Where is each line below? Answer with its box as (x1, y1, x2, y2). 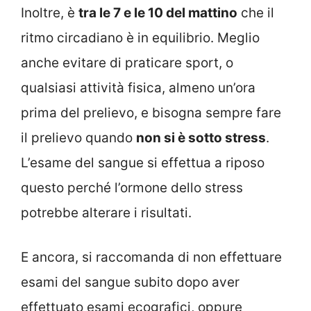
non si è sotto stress (136, 129, 266, 146)
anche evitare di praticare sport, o (21, 54, 233, 71)
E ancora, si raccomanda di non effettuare (21, 249, 282, 266)
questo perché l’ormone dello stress (21, 179, 243, 196)
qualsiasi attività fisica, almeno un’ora (21, 79, 255, 96)
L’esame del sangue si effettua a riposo (21, 154, 264, 171)
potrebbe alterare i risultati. (21, 204, 192, 221)
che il (237, 4, 274, 21)
